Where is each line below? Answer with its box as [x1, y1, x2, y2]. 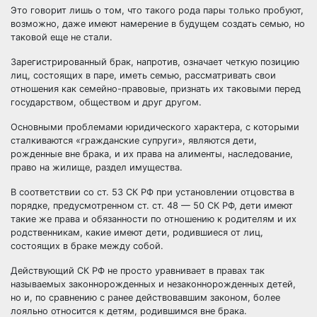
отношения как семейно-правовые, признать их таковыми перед [11, 83, 301, 94]
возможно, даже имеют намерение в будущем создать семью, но [11, 18, 305, 29]
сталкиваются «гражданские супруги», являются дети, [11, 135, 257, 146]
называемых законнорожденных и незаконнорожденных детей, [11, 279, 296, 289]
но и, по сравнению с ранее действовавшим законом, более [11, 292, 280, 303]
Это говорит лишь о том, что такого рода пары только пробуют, [11, 5, 304, 16]
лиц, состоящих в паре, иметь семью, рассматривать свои [11, 70, 276, 81]
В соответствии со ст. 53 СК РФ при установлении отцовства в [11, 187, 294, 197]
